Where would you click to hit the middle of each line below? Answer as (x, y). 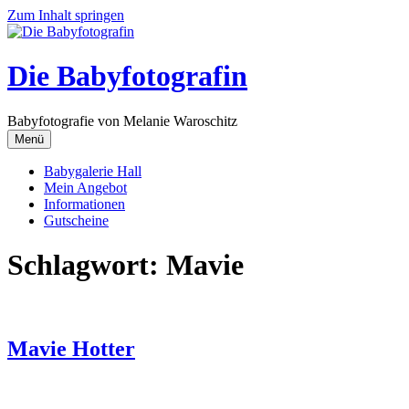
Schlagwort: (87, 265)
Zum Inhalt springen (66, 15)
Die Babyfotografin (127, 76)
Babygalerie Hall (93, 171)
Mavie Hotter (71, 348)
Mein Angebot (85, 187)
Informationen (84, 204)
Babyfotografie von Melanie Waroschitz (122, 121)
